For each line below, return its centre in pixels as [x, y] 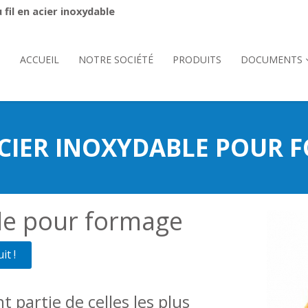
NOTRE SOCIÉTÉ [115, 59]
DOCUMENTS [271, 59]
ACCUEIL [39, 59]
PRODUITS [197, 59]
